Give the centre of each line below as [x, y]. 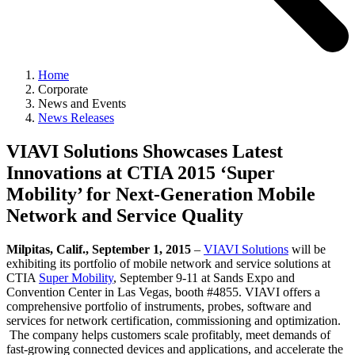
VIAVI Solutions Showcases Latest [145, 152]
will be [307, 249]
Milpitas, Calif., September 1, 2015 [99, 249]
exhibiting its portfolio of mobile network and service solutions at [168, 263]
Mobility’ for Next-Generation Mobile [161, 195]
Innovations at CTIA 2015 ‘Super [141, 173]
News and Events [82, 104]
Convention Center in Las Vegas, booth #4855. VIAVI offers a [163, 292]
